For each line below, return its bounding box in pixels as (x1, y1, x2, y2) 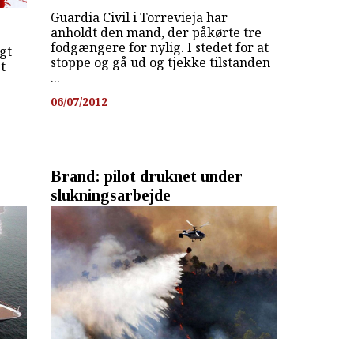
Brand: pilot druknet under (50, 167, 243, 186)
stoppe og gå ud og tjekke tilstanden (50, 54, 270, 72)
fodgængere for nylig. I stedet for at (50, 39, 269, 57)
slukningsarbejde (50, 186, 171, 205)
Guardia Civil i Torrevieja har (50, 9, 228, 27)
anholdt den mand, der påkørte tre (50, 24, 262, 42)
